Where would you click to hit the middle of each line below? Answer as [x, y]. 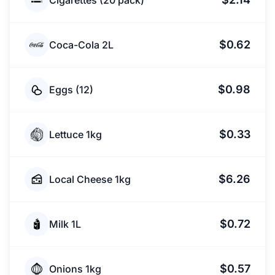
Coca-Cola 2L [81, 45]
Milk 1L [65, 224]
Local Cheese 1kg [90, 179]
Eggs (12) [71, 90]
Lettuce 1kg [76, 134]
